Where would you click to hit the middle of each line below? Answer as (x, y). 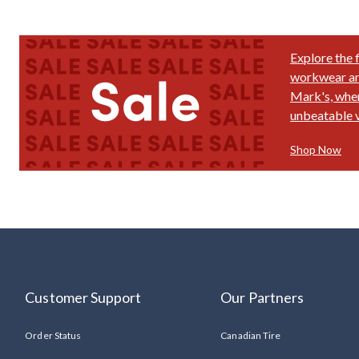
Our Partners (262, 298)
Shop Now (316, 150)
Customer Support (83, 298)
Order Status (53, 336)
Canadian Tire (250, 336)
